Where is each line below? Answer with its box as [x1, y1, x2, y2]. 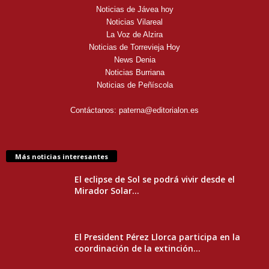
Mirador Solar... [74, 184, 139, 196]
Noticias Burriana [104, 67, 165, 77]
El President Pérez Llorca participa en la [74, 231, 240, 243]
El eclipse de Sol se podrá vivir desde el [74, 173, 235, 185]
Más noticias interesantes [15, 151, 108, 161]
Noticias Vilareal [106, 17, 163, 26]
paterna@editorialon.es [119, 105, 199, 115]
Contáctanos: [70, 105, 119, 115]
